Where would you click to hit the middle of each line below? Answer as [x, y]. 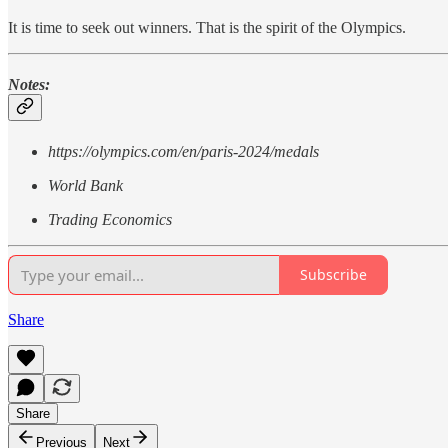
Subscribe [333, 275]
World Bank [85, 185]
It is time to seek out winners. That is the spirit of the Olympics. [207, 28]
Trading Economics [110, 219]
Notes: [29, 85]
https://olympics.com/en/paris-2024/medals [183, 151]
